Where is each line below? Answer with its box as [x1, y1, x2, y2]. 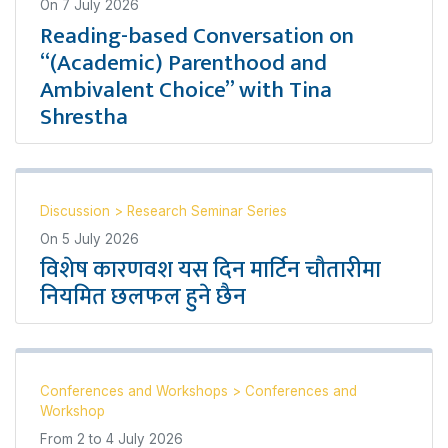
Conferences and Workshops [40, 383, 232, 399]
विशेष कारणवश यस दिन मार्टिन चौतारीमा [40, 251, 381, 289]
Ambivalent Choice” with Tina [40, 71, 332, 109]
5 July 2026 [62, 231, 139, 247]
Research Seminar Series [127, 203, 287, 219]
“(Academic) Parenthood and [40, 44, 327, 82]
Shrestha [40, 98, 128, 136]
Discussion [40, 203, 114, 219]
